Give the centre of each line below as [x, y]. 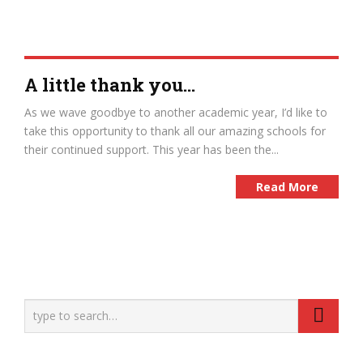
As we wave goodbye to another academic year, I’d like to [176, 112]
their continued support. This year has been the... [152, 149]
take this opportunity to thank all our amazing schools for [175, 131]
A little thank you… [110, 85]
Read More [287, 187]
